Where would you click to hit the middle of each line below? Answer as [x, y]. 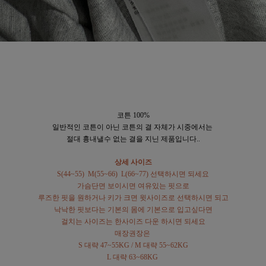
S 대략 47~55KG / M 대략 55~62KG [133, 245]
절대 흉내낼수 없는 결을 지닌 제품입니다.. [133, 139]
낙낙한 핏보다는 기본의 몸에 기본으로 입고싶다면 [133, 209]
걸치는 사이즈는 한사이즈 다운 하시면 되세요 [133, 221]
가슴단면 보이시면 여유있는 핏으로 [133, 186]
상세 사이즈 [133, 162]
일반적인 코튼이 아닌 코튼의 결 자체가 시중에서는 [133, 127]
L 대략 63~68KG [133, 257]
